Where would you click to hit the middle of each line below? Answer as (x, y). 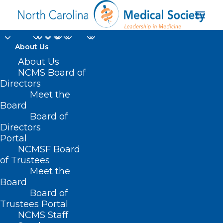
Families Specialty (111, 104)
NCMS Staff (43, 215)
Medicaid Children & (111, 85)
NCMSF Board (49, 149)
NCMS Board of (52, 73)
